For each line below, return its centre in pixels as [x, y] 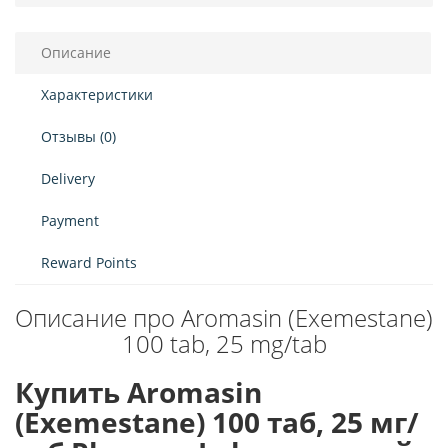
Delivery [68, 178]
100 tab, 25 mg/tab [224, 343]
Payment [70, 220]
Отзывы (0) [78, 136]
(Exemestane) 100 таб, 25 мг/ [217, 422]
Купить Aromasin [138, 392]
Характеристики [97, 94]
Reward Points [89, 262]
